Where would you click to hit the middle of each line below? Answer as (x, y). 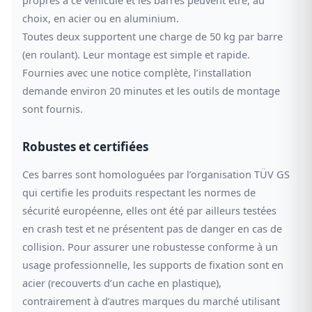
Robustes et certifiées (85, 146)
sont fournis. (53, 108)
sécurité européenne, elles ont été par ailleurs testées (149, 210)
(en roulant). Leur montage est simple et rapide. (136, 54)
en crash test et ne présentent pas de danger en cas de (152, 228)
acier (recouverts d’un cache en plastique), (122, 282)
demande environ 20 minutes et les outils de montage (151, 90)
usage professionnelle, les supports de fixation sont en (153, 264)
